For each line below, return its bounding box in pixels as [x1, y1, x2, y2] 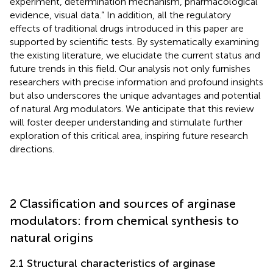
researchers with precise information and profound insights [10, 76, 263, 88]
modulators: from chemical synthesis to [10, 213, 239, 228]
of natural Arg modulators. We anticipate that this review [10, 102, 254, 115]
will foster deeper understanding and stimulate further [10, 116, 243, 128]
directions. [10, 143, 54, 155]
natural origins [10, 230, 93, 245]
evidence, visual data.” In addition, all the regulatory [10, 9, 231, 21]
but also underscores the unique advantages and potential [10, 89, 261, 101]
